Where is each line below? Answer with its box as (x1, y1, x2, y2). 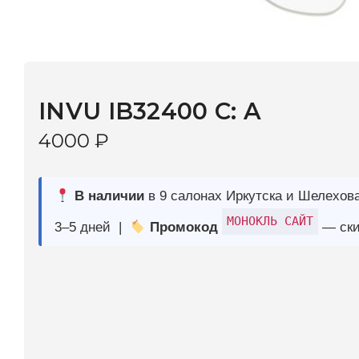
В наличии (58, 97, 120, 111)
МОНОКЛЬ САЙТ (188, 118, 261, 131)
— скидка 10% (264, 123, 343, 136)
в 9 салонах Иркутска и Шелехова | (119, 97, 317, 111)
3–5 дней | (45, 123, 109, 136)
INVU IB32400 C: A (32, 20, 218, 45)
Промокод (121, 123, 182, 136)
